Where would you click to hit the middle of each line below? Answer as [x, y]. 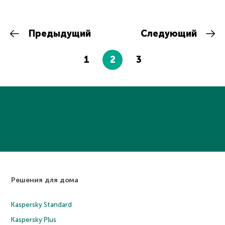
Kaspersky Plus [34, 219]
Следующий [170, 33]
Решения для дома [45, 180]
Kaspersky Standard [42, 204]
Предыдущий [58, 33]
